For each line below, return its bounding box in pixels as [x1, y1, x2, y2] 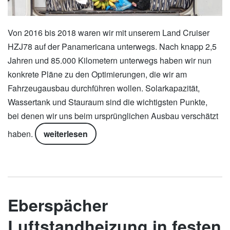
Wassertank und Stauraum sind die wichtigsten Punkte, [8, 95, 209, 108]
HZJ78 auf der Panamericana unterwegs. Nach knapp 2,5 [8, 40, 217, 52]
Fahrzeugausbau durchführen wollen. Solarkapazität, [8, 82, 200, 94]
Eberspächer [8, 193, 108, 217]
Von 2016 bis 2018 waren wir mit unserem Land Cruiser [8, 26, 209, 39]
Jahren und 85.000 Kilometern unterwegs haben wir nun [8, 54, 212, 66]
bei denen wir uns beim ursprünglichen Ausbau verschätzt [8, 109, 218, 122]
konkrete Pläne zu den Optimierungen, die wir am [8, 68, 187, 80]
